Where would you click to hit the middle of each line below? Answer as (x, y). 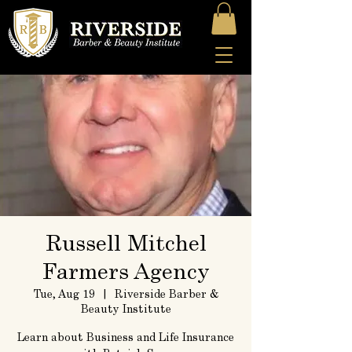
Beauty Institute (126, 310)
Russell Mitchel (126, 246)
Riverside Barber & (166, 295)
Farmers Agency (126, 274)
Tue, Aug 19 (64, 295)
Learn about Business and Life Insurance (126, 338)
